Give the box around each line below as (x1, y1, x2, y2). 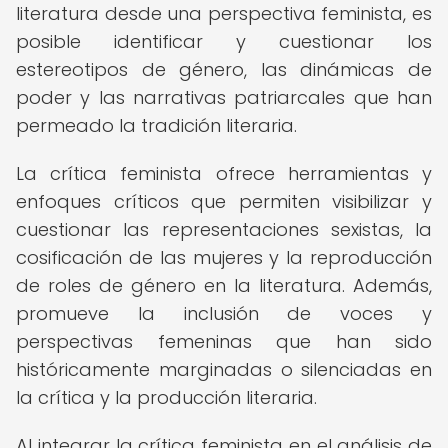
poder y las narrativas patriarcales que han (16, 85, 432, 110)
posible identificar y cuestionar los (16, 29, 432, 54)
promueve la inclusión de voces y (16, 301, 432, 326)
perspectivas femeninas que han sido (16, 329, 432, 354)
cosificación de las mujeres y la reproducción (16, 245, 432, 270)
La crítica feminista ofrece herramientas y (16, 161, 432, 186)
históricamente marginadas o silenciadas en (16, 357, 432, 382)
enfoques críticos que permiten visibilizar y (16, 189, 432, 214)
